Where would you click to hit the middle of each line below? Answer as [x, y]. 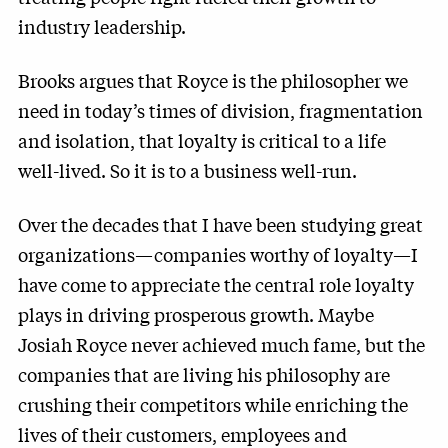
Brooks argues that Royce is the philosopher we [213, 80]
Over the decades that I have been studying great [220, 224]
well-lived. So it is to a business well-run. [187, 170]
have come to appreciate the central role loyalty [216, 284]
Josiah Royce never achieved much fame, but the [221, 344]
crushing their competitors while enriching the [213, 404]
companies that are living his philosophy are [204, 374]
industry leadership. [102, 26]
